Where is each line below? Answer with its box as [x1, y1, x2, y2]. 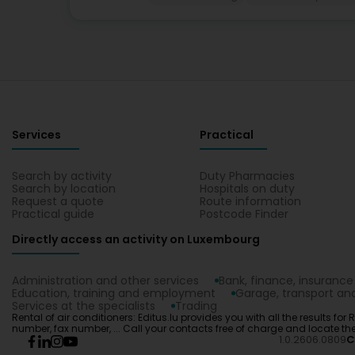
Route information [200, 193, 302, 209]
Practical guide [12, 206, 94, 222]
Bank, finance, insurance [219, 273, 353, 288]
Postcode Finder [200, 206, 289, 222]
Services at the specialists [12, 298, 155, 314]
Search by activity [12, 168, 112, 184]
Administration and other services [12, 273, 199, 288]
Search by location [12, 181, 116, 197]
